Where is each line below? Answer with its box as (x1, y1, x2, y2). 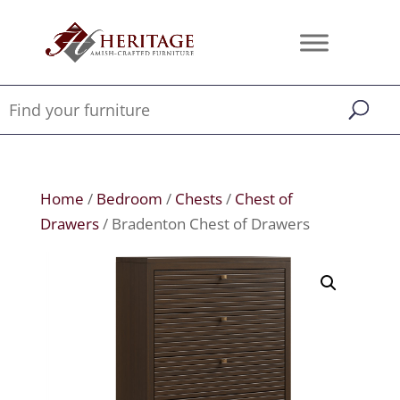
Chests (174, 188, 222, 209)
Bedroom (96, 188, 162, 209)
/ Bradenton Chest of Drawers (98, 213, 310, 234)
